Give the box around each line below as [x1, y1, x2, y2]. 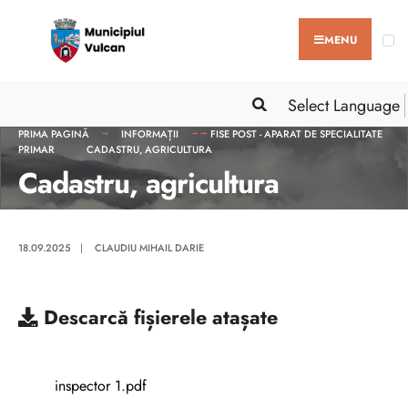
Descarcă [38, 302, 134, 331]
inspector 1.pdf [55, 374, 147, 396]
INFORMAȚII [121, 126, 178, 141]
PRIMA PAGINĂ [18, 126, 89, 141]
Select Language [288, 93, 400, 117]
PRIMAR [18, 141, 55, 157]
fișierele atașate [134, 302, 278, 331]
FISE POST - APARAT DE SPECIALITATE [210, 126, 382, 141]
